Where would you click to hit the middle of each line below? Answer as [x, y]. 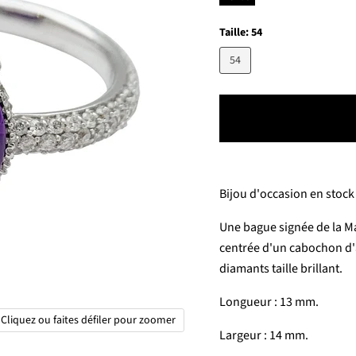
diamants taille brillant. [281, 269]
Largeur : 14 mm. [263, 335]
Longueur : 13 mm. [269, 302]
